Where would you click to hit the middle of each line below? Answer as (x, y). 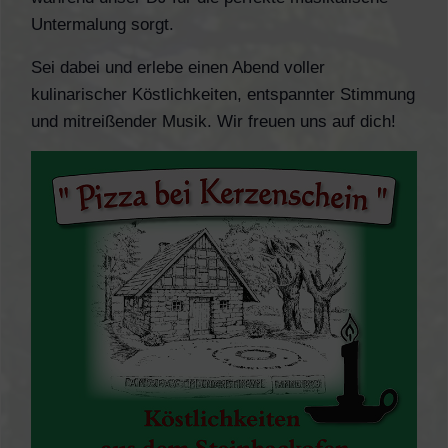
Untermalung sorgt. (102, 24)
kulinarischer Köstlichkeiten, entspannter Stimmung (223, 94)
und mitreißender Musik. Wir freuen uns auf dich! (213, 121)
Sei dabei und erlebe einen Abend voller (178, 67)
